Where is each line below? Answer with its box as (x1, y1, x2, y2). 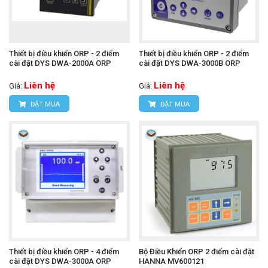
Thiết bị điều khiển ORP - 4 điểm (9, 247, 119, 257)
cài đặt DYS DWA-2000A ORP (9, 58, 111, 68)
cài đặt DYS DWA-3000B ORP (138, 58, 240, 68)
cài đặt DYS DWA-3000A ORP (9, 257, 111, 266)
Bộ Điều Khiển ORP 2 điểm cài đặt (138, 247, 254, 257)
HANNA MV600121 (138, 257, 204, 266)
